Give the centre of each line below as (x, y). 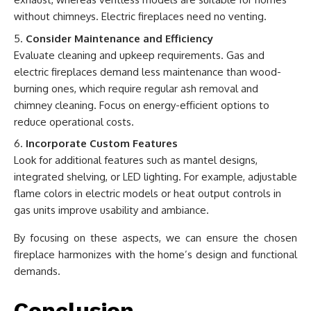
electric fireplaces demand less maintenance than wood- (148, 72)
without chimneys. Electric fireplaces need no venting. (140, 17)
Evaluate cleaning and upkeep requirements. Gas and (139, 55)
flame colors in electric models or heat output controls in (148, 194)
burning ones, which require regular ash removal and (136, 88)
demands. (37, 271)
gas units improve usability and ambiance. (111, 210)
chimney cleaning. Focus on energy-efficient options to (142, 105)
